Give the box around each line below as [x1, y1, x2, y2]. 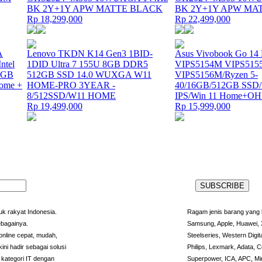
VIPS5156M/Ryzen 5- [175, 70, 258, 80]
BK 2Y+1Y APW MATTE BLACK [27, 4, 163, 13]
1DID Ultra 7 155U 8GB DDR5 [27, 59, 148, 69]
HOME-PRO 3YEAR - [27, 80, 115, 90]
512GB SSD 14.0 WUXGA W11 [27, 70, 151, 80]
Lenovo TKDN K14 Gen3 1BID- [27, 49, 153, 58]
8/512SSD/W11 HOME [27, 91, 116, 101]
